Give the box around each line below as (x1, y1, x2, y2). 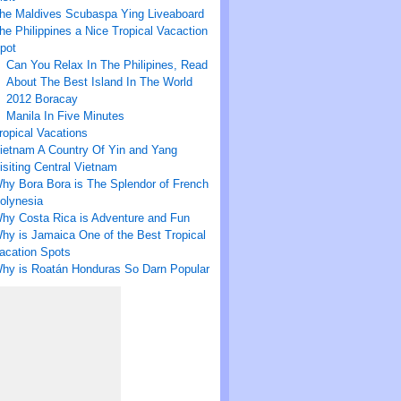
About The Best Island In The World (5, 75, 192, 90)
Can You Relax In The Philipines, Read (5, 58, 208, 73)
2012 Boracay (5, 92, 78, 107)
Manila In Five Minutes (5, 109, 124, 124)
